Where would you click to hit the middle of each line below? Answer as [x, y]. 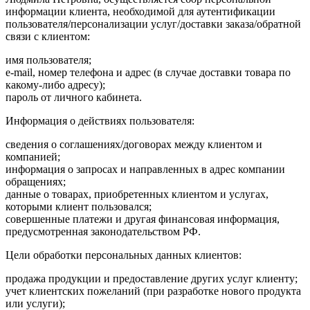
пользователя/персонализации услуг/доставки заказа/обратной [153, 24]
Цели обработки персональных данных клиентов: [124, 255]
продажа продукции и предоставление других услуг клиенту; [152, 278]
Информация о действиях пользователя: [100, 120]
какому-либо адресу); [55, 84]
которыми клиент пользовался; [79, 206]
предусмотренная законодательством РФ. [103, 231]
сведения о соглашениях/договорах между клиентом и [134, 144]
